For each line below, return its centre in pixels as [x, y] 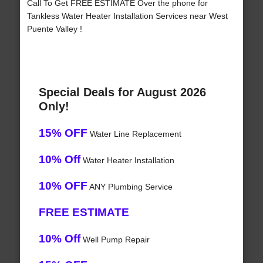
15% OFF [63, 133]
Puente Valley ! [54, 29]
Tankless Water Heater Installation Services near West [127, 16]
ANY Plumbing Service [130, 187]
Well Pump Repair [115, 240]
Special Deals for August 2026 [122, 92]
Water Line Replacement [134, 134]
